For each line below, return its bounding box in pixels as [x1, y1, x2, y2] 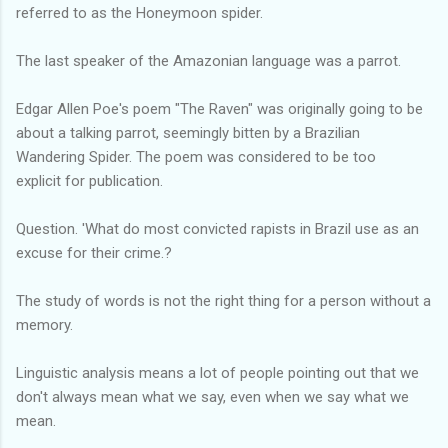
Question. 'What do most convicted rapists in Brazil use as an [16, 219, 419, 238]
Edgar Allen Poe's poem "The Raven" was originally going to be [16, 99, 423, 118]
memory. [16, 315, 73, 334]
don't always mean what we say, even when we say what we [16, 387, 409, 406]
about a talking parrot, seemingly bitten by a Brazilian [16, 123, 364, 142]
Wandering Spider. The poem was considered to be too [16, 147, 376, 166]
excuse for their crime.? [16, 243, 172, 262]
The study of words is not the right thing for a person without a [16, 291, 431, 310]
